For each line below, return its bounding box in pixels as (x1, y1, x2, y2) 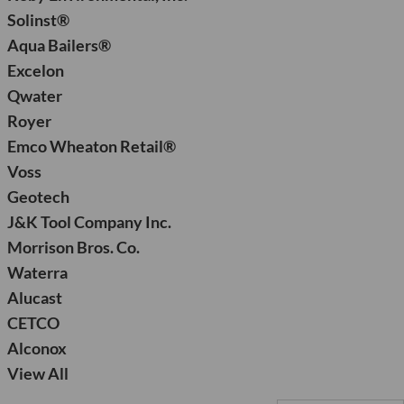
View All (6, 363, 69, 383)
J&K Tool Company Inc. (6, 212, 171, 232)
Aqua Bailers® (6, 35, 111, 55)
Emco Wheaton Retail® (6, 136, 176, 156)
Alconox (6, 338, 67, 358)
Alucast (6, 288, 62, 308)
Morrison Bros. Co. (6, 237, 140, 257)
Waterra (6, 262, 68, 282)
